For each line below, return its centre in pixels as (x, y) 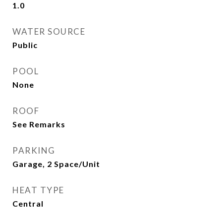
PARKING (34, 150)
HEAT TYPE (38, 190)
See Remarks (39, 124)
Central (28, 203)
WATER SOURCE (49, 31)
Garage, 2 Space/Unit (56, 164)
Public (25, 45)
